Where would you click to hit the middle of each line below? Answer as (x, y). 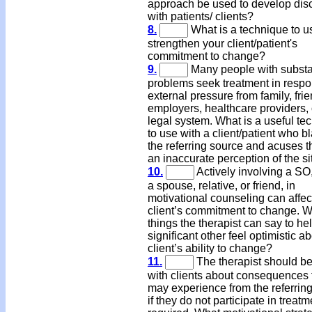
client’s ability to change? (210, 248)
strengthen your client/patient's (223, 44)
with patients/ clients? (201, 16)
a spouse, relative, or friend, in (221, 186)
